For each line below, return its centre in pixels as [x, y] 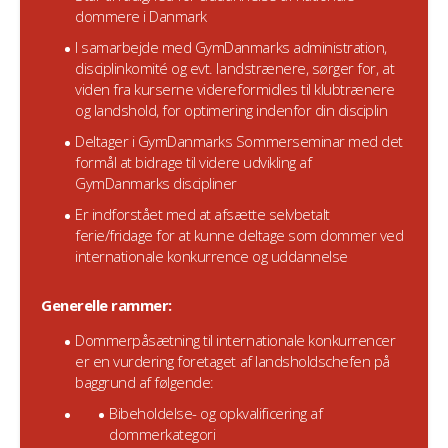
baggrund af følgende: [144, 382]
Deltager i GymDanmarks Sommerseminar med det [239, 141]
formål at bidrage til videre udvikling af [193, 162]
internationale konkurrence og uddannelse [211, 256]
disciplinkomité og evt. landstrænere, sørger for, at [235, 68]
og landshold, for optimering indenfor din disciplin [231, 110]
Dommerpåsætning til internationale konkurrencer [235, 340]
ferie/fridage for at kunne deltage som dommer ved [239, 235]
